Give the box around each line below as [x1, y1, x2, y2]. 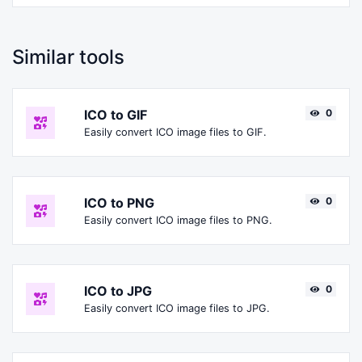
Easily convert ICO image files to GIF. [84, 126, 267, 139]
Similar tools [12, 45, 124, 69]
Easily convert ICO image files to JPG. [84, 302, 270, 315]
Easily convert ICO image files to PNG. [84, 214, 272, 227]
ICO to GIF [84, 107, 147, 124]
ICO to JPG [84, 283, 152, 300]
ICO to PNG [84, 195, 154, 212]
